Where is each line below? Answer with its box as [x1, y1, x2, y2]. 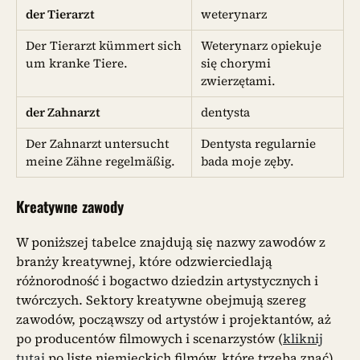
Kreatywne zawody [16, 195, 124, 218]
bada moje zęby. [201, 152, 295, 170]
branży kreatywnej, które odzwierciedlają [16, 252, 272, 271]
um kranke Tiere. [26, 54, 129, 72]
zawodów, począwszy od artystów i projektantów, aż [16, 310, 331, 329]
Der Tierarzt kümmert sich [26, 36, 182, 54]
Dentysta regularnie [201, 134, 317, 152]
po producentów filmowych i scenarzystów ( [16, 329, 283, 348]
